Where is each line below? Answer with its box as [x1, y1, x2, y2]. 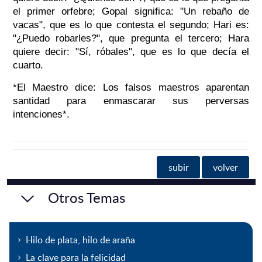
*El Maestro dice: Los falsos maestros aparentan [12, 82, 250, 94]
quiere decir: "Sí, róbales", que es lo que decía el [12, 46, 250, 58]
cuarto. [12, 60, 43, 71]
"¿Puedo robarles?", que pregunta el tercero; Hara [12, 33, 250, 44]
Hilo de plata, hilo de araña [25, 233, 135, 246]
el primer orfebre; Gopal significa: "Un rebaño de [12, 6, 250, 18]
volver [212, 160, 238, 174]
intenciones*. [12, 109, 70, 120]
